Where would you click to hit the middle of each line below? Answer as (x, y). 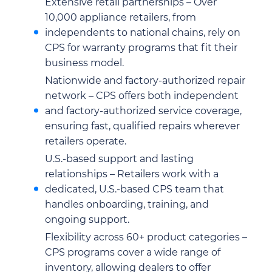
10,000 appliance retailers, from (121, 17)
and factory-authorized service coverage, (143, 110)
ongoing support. (87, 219)
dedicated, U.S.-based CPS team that (134, 189)
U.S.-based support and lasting (119, 158)
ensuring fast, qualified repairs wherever (142, 126)
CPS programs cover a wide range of (133, 252)
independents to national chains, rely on (143, 32)
